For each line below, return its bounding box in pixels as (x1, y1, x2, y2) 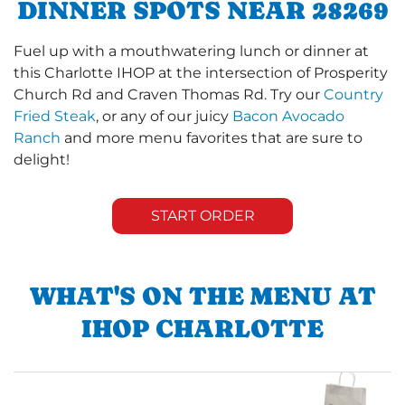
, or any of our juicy (96, 108, 232, 126)
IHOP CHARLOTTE (81, 314, 324, 344)
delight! (14, 151, 70, 169)
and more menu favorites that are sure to (61, 129, 363, 147)
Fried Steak (14, 108, 96, 126)
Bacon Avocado (232, 108, 344, 126)
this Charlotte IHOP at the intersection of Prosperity (14, 64, 388, 82)
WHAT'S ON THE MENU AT (29, 281, 376, 311)
